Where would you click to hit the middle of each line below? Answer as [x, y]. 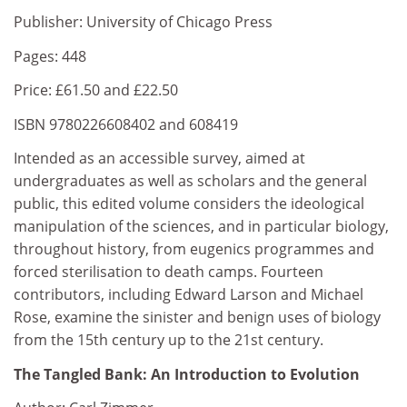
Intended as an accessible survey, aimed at [159, 158]
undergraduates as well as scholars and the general [190, 181]
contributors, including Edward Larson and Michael [189, 294]
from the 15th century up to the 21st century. [169, 340]
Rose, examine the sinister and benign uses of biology [197, 317]
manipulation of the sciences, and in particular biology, [201, 226]
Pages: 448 [50, 56]
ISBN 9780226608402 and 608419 [126, 124]
